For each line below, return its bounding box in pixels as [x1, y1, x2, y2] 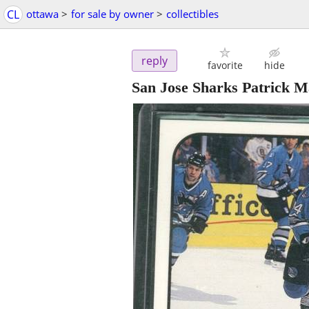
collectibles [166, 7, 219, 21]
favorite [207, 59, 243, 72]
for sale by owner [71, 7, 154, 21]
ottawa [26, 7, 59, 21]
